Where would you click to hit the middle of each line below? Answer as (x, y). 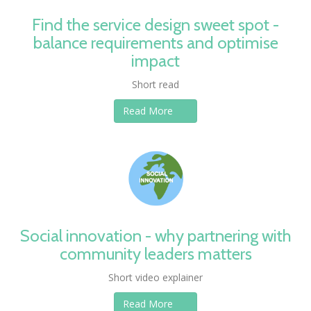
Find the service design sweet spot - (155, 25)
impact (155, 61)
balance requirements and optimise (155, 43)
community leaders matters (155, 254)
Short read (155, 84)
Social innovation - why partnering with (155, 236)
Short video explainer (155, 277)
